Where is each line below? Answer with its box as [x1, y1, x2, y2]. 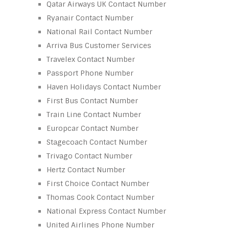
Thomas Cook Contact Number [47, 192, 154, 202]
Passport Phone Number [47, 68, 133, 78]
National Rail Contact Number [47, 27, 152, 36]
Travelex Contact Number [47, 54, 135, 64]
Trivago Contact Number [47, 151, 132, 161]
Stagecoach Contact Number [47, 137, 147, 147]
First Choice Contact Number [47, 178, 149, 188]
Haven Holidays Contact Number [47, 82, 161, 91]
